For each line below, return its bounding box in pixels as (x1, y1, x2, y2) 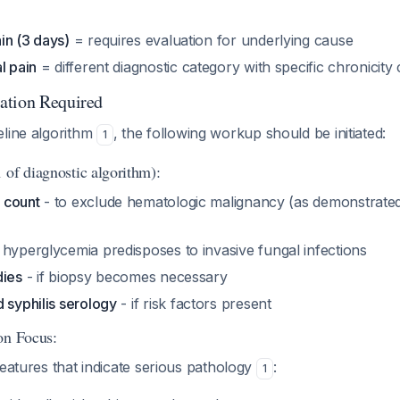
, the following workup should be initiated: (112, 124, 387, 142)
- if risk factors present (116, 295, 271, 312)
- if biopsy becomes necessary (21, 268, 228, 286)
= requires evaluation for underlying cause (69, 31, 354, 49)
